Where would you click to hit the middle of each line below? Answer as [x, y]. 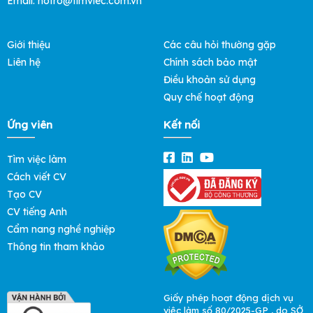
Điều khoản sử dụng [210, 80]
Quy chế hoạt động [209, 97]
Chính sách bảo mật [210, 63]
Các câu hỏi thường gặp [220, 45]
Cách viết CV [37, 177]
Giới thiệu [29, 45]
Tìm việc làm [37, 160]
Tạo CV [24, 195]
